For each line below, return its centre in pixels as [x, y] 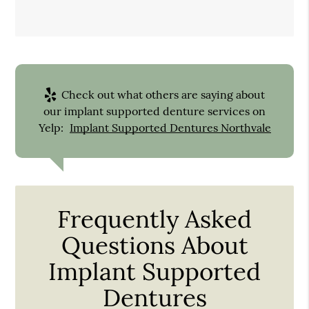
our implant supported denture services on [154, 111]
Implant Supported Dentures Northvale [170, 127]
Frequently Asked [154, 219]
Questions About [154, 245]
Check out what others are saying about [162, 94]
